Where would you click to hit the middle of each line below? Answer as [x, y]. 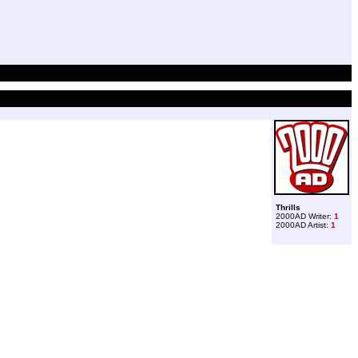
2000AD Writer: [305, 216]
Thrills [288, 207]
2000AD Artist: [303, 225]
